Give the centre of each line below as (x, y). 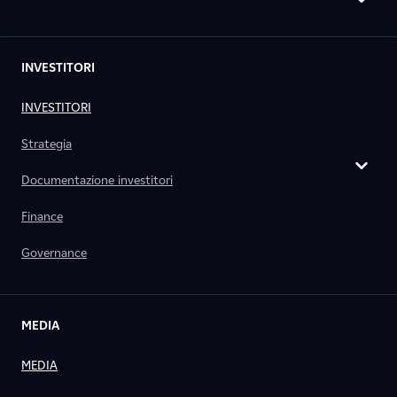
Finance (42, 217)
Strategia (47, 144)
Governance (54, 253)
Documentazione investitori (97, 180)
